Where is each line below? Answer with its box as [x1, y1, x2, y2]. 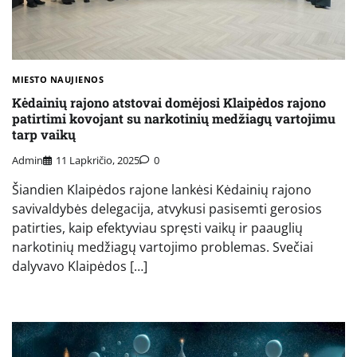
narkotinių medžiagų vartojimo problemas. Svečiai [12, 238, 313, 257]
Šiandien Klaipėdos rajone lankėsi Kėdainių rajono [12, 181, 312, 199]
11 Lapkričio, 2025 [56, 153, 139, 168]
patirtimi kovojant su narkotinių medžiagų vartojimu [12, 109, 335, 127]
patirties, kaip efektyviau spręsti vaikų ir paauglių [12, 219, 303, 237]
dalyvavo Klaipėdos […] [12, 257, 147, 276]
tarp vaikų [12, 125, 76, 143]
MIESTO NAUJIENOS [12, 73, 104, 86]
